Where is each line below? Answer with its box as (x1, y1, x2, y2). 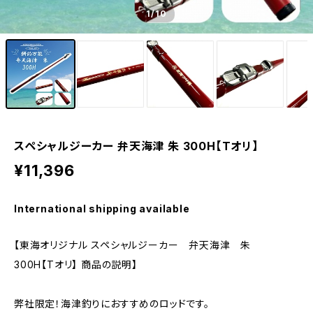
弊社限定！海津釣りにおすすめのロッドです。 (14, 298, 210, 310)
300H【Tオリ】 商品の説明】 (14, 259, 138, 270)
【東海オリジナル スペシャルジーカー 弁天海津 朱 (14, 239, 261, 251)
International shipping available (14, 203, 190, 214)
